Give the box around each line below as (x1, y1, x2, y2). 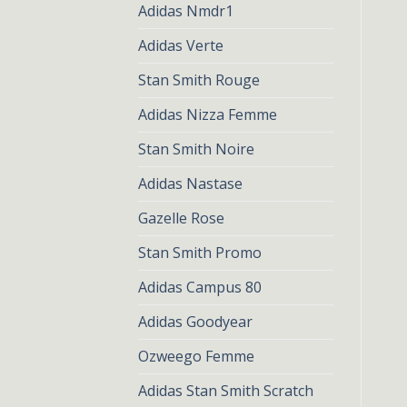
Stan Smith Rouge (138, 70, 260, 90)
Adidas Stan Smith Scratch (138, 381, 313, 401)
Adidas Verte (138, 35, 223, 55)
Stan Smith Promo (138, 243, 262, 263)
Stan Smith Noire (138, 139, 254, 159)
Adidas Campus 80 (138, 277, 262, 297)
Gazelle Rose (138, 208, 224, 228)
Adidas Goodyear (138, 312, 253, 332)
